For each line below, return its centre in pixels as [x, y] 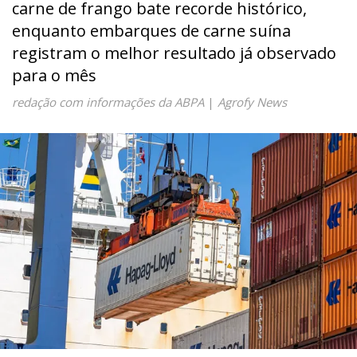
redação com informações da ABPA [108, 102]
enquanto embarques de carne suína [151, 31]
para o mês [54, 75]
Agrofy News [252, 102]
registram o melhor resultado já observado [174, 53]
